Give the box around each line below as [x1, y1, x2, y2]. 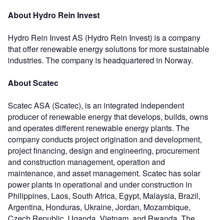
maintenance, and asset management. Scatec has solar [8, 167, 200, 179]
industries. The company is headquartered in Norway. [8, 54, 193, 66]
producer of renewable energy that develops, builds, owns [8, 110, 208, 122]
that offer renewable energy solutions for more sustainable [8, 43, 209, 55]
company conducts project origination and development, [8, 133, 202, 145]
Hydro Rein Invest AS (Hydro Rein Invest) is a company [8, 31, 200, 43]
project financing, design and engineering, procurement [8, 144, 199, 156]
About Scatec [8, 77, 58, 88]
